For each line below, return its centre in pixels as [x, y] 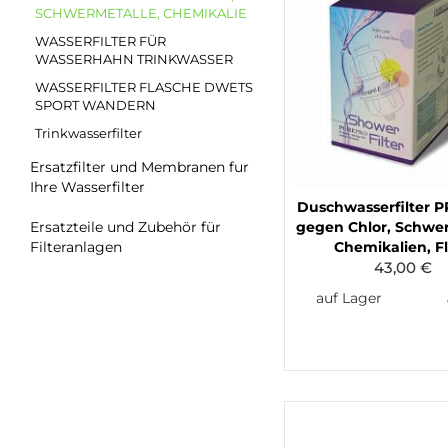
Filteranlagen [76, 247]
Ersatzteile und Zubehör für [125, 227]
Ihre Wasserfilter [87, 187]
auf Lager [348, 298]
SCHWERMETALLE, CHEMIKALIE [141, 13]
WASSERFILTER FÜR [100, 41]
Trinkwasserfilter [88, 133]
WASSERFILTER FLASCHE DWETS [144, 87]
